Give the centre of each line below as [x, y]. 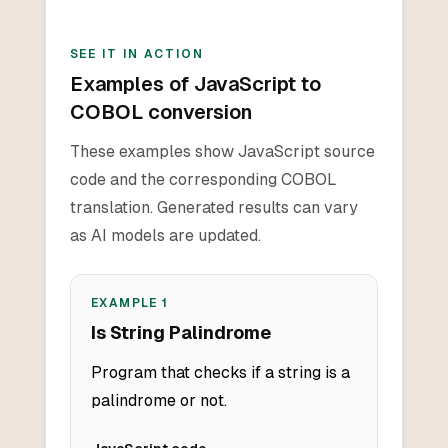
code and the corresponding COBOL [203, 180]
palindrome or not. [158, 401]
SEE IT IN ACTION [136, 54]
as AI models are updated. [165, 236]
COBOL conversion [160, 112]
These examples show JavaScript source [222, 152]
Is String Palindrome [180, 333]
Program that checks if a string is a [220, 373]
